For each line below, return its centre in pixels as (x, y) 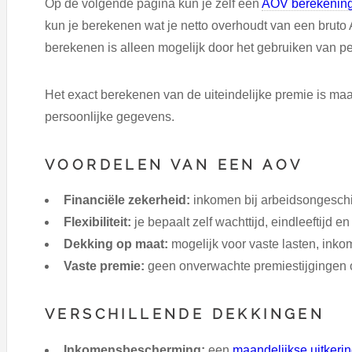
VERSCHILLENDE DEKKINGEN (185, 314)
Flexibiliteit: (97, 222)
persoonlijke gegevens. (110, 116)
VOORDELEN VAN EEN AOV (174, 164)
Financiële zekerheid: (127, 200)
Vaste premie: (104, 266)
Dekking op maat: (116, 244)
